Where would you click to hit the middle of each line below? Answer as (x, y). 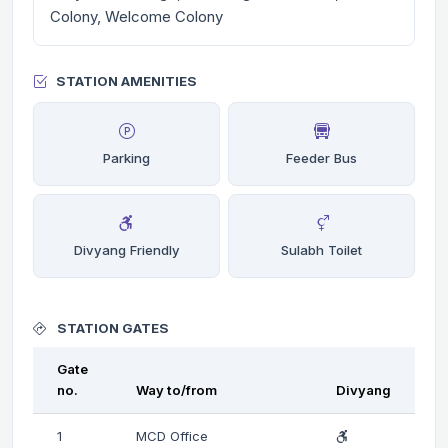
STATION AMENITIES (126, 81)
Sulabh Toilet (321, 249)
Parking (126, 157)
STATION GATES (111, 327)
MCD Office (172, 435)
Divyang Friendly (126, 249)
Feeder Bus (321, 157)
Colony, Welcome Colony (136, 16)
